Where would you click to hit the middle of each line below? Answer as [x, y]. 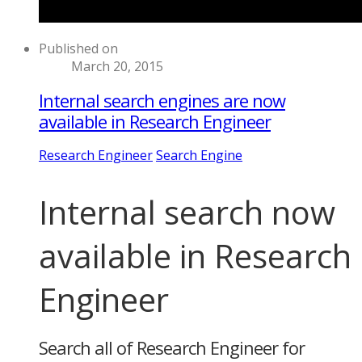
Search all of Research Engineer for [172, 347]
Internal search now [187, 213]
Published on [78, 48]
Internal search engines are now [162, 100]
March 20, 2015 [117, 66]
